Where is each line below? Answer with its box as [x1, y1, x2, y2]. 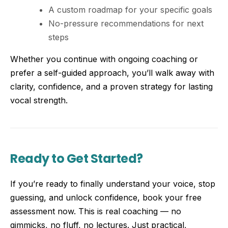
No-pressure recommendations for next [48, 18, 204, 28]
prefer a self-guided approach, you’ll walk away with [10, 67, 214, 78]
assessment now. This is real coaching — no [10, 206, 181, 216]
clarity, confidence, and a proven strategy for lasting [10, 81, 213, 92]
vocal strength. [10, 95, 68, 105]
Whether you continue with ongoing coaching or [10, 53, 198, 64]
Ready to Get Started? [10, 150, 143, 167]
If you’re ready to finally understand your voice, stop [10, 178, 215, 189]
